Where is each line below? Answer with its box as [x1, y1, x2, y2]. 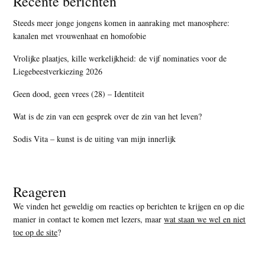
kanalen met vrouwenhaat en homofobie [13, 30, 147, 41]
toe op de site [13, 226, 58, 238]
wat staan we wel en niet [164, 213, 246, 225]
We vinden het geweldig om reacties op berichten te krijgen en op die [13, 200, 245, 212]
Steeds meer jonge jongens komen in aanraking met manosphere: [13, 17, 230, 28]
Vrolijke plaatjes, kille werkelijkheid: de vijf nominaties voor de [13, 52, 227, 64]
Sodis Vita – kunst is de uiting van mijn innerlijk [13, 132, 176, 144]
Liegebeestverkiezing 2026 [13, 65, 106, 77]
